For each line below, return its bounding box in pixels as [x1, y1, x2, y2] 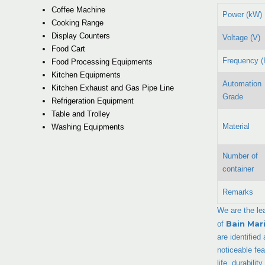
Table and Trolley [51, 109, 110, 118]
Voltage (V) [222, 33, 260, 42]
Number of [222, 151, 258, 160]
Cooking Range [51, 18, 104, 27]
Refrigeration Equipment [51, 96, 134, 105]
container [222, 164, 254, 173]
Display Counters [51, 31, 110, 40]
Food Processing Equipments [51, 57, 153, 66]
